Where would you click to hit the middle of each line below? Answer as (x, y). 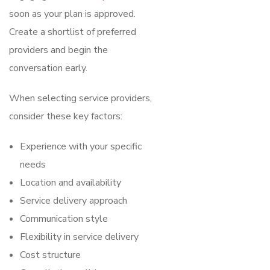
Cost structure (50, 255)
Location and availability (71, 182)
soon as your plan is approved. (72, 14)
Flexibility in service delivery (79, 237)
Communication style (64, 218)
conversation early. (48, 68)
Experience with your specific (81, 146)
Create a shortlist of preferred (73, 32)
